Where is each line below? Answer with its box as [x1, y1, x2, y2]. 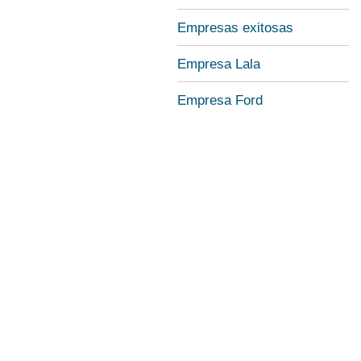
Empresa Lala [177, 56, 260, 72]
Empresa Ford [177, 93, 263, 108]
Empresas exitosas [177, 20, 293, 35]
